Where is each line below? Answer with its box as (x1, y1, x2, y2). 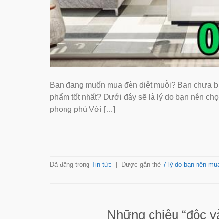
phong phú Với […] (50, 105, 115, 113)
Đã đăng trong (50, 161, 91, 169)
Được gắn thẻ (121, 161, 163, 169)
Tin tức (91, 161, 112, 169)
